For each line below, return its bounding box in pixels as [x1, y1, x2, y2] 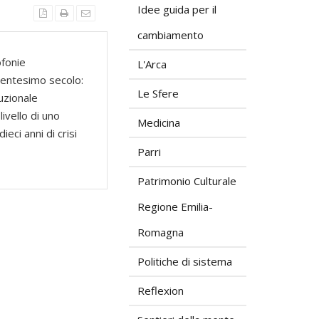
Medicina [137, 115, 180, 130]
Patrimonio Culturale [137, 174, 236, 188]
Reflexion [137, 283, 184, 298]
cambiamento [137, 28, 204, 42]
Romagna [137, 225, 184, 239]
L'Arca [137, 57, 167, 71]
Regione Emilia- [137, 199, 213, 214]
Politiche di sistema [137, 254, 232, 268]
